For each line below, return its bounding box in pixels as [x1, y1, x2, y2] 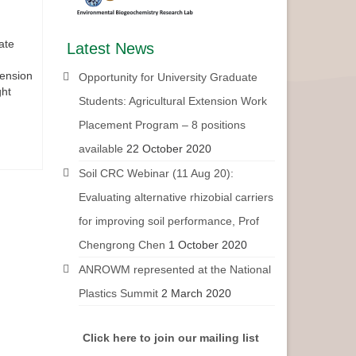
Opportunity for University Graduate [78, 71, 257, 83]
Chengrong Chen [78, 238, 165, 251]
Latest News [66, 40, 154, 57]
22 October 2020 [126, 142, 211, 155]
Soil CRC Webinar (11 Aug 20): [78, 167, 234, 180]
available [78, 142, 123, 155]
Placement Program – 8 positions [78, 118, 246, 131]
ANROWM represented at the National [78, 263, 271, 276]
